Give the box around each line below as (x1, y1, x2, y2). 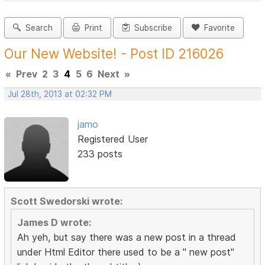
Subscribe (130, 23, 173, 33)
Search (21, 23, 53, 33)
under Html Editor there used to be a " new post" (17, 245, 235, 258)
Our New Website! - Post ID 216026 (4, 46, 224, 62)
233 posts (77, 148, 122, 160)
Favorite (199, 23, 235, 33)
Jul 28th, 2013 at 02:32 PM (8, 89, 112, 99)
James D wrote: (17, 216, 92, 228)
